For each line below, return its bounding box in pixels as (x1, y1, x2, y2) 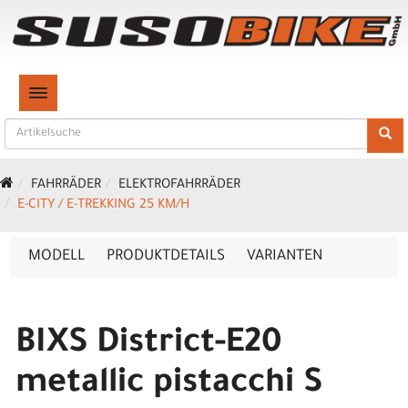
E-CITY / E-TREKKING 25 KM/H (17, 199, 189, 213)
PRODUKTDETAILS (107, 249, 225, 265)
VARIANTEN (247, 249, 322, 265)
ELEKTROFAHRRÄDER (118, 178, 240, 193)
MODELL (28, 249, 85, 265)
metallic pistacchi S (15, 367, 322, 403)
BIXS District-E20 (15, 327, 282, 363)
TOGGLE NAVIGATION (36, 87, 148, 100)
